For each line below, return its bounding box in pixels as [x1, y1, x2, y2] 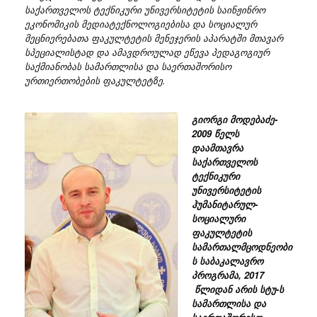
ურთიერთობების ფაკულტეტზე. [25, 73, 166, 87]
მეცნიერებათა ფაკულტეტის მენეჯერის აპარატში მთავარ [25, 30, 283, 45]
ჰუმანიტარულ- [191, 197, 258, 211]
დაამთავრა [191, 140, 243, 154]
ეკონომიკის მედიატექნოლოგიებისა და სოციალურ [25, 16, 257, 30]
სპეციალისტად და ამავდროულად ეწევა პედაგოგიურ [25, 45, 270, 59]
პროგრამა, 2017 [191, 267, 264, 282]
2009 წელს [191, 126, 239, 140]
